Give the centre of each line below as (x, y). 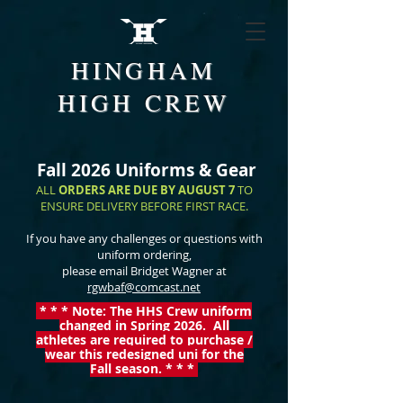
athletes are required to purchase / (144, 340)
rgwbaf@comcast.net (144, 287)
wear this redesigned (111, 354)
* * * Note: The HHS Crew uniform (144, 311)
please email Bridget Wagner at (144, 271)
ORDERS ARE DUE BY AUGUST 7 (148, 190)
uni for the (210, 354)
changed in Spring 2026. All (144, 325)
